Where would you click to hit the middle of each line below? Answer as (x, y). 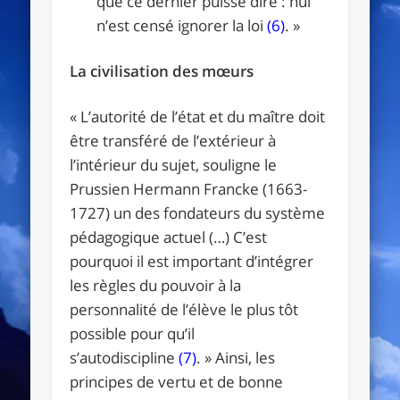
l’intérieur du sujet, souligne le (174, 164)
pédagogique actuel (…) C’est (169, 237)
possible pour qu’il (133, 333)
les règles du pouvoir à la (156, 285)
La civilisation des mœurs (162, 71)
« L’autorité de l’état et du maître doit (198, 116)
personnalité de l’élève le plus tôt (184, 309)
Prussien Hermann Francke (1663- (189, 188)
